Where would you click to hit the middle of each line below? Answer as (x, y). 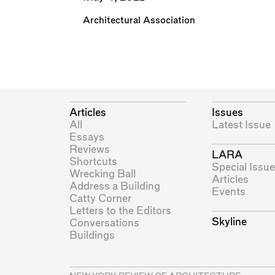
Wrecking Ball (102, 174)
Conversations (104, 223)
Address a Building (114, 186)
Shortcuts (93, 161)
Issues (227, 112)
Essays (87, 137)
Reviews (89, 149)
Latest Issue (241, 125)
